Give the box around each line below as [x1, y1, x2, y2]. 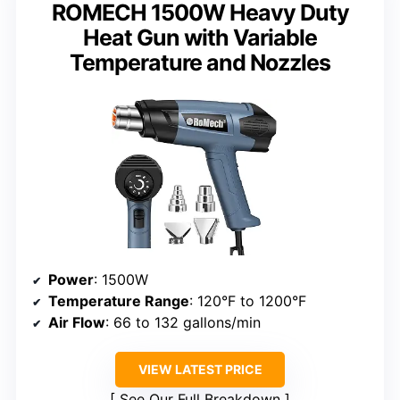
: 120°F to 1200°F [189, 291, 306, 310]
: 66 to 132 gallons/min [105, 312, 261, 331]
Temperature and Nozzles [70, 49, 330, 77]
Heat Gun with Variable [83, 24, 317, 52]
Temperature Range [48, 291, 189, 310]
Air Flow [48, 312, 105, 331]
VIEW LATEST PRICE [137, 361, 262, 377]
